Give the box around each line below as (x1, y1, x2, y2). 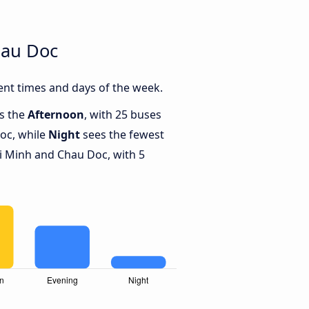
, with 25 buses (84, 107, 161, 123)
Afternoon (28, 107, 84, 123)
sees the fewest (80, 127, 164, 143)
